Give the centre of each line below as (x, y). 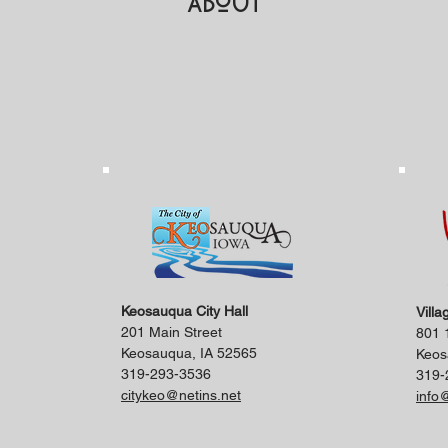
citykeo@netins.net (181, 395)
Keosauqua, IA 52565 (189, 353)
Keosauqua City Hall (184, 311)
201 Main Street (171, 332)
